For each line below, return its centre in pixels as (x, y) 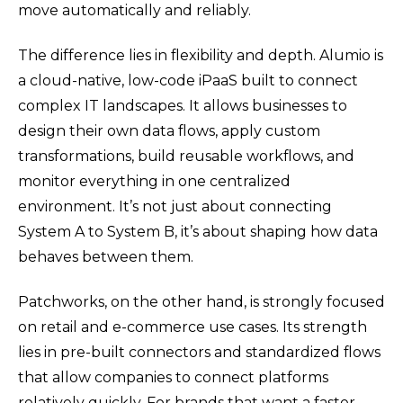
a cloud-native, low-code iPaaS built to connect (188, 80)
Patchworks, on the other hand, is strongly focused (201, 302)
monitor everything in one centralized (154, 181)
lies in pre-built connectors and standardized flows (199, 353)
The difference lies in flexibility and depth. (169, 55)
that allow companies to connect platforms (173, 378)
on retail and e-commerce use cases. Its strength (193, 327)
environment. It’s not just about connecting (175, 206)
